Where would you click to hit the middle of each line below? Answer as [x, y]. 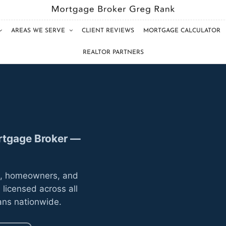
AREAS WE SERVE [38, 31]
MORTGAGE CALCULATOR [182, 31]
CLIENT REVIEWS [108, 31]
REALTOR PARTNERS [113, 52]
